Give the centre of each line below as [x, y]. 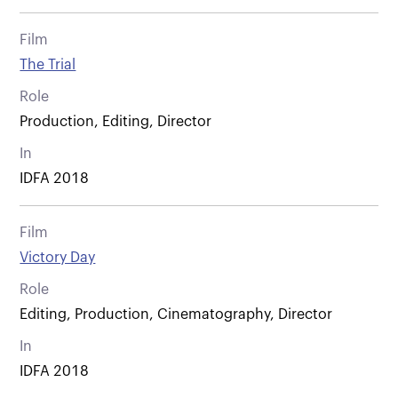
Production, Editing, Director [116, 121]
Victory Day [58, 257]
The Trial [48, 64]
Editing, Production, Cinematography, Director [176, 314]
